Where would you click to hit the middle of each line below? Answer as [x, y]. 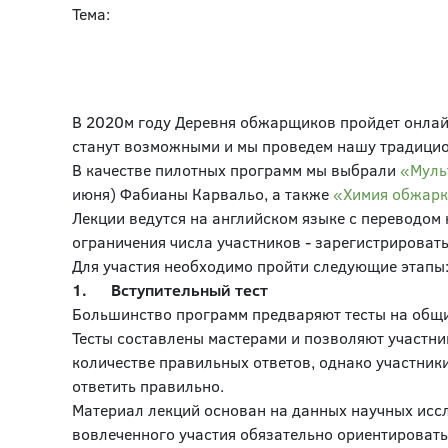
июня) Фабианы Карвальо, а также [202, 193]
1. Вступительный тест [170, 289]
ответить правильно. [148, 385]
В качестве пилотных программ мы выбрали [236, 169]
